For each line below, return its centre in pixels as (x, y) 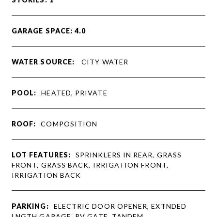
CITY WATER (104, 62)
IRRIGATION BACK (46, 175)
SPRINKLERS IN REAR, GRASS (129, 155)
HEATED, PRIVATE (74, 93)
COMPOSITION (69, 124)
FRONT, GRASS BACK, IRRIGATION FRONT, (90, 165)
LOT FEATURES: (41, 155)
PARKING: (30, 206)
